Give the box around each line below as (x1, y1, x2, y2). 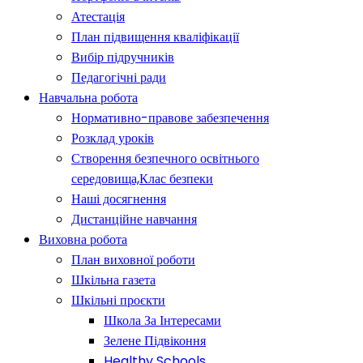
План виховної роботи (71, 250, 195, 270)
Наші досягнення (71, 190, 166, 209)
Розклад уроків (71, 129, 154, 148)
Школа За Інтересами (104, 311, 221, 331)
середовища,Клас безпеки (71, 169, 213, 189)
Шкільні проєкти (71, 291, 165, 310)
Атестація (71, 7, 125, 27)
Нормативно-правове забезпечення (71, 109, 269, 128)
